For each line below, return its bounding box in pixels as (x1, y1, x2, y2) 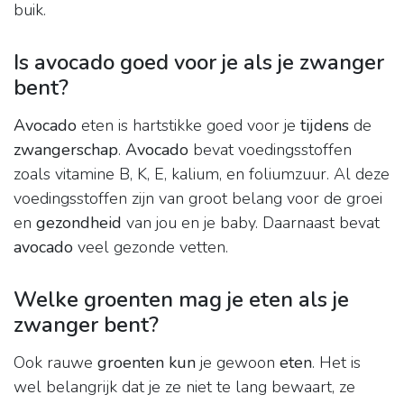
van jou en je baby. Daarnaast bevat (122, 212, 380, 234)
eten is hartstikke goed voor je (77, 115, 300, 137)
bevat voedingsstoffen (188, 139, 352, 161)
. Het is (312, 352, 361, 374)
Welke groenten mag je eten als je (14, 285, 349, 315)
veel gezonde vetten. (73, 236, 228, 259)
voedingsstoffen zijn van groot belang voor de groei (14, 188, 382, 210)
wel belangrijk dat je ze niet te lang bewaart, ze (14, 376, 355, 399)
